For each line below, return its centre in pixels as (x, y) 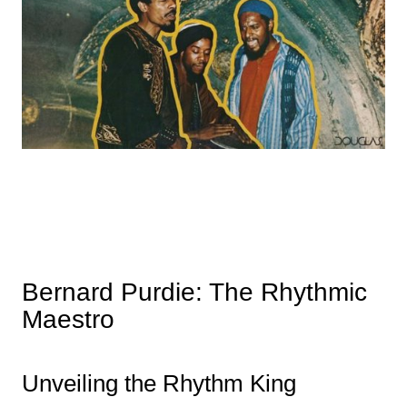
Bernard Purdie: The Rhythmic (194, 292)
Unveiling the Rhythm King (159, 383)
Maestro (68, 319)
